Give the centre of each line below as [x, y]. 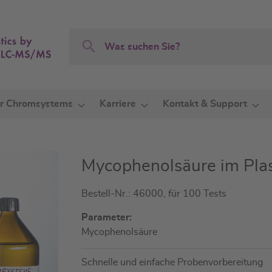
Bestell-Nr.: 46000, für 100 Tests [154, 194]
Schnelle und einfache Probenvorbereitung [172, 262]
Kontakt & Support [205, 104]
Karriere [118, 104]
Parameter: [107, 217]
